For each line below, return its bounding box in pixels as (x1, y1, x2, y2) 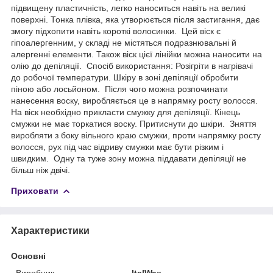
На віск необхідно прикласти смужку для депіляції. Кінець (11, 107, 240, 117)
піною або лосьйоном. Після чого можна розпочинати (11, 83, 228, 94)
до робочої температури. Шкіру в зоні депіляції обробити (11, 72, 238, 82)
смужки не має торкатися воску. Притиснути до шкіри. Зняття (11, 118, 257, 129)
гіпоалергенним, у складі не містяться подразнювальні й (11, 37, 236, 48)
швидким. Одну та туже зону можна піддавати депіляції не (11, 153, 246, 163)
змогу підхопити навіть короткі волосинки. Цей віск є (11, 26, 221, 36)
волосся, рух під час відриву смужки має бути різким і (11, 141, 224, 152)
